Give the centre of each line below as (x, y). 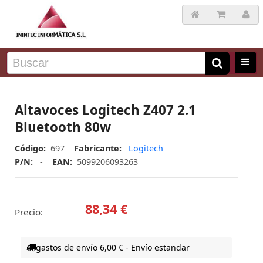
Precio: (29, 212)
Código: (31, 148)
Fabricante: (99, 148)
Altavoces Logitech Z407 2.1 (105, 110)
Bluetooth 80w (63, 127)
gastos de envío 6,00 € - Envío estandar (113, 247)
